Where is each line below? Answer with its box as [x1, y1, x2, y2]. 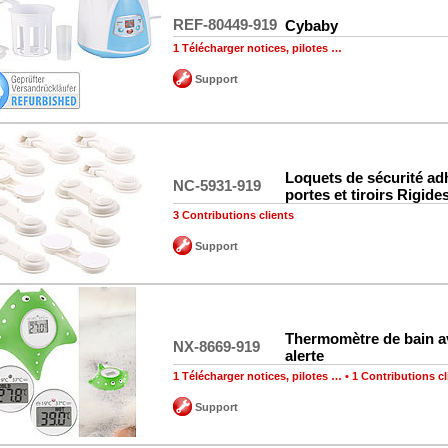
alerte [285, 346, 324, 364]
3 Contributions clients [173, 208, 294, 221]
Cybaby [285, 16, 338, 34]
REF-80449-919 [173, 15, 277, 33]
